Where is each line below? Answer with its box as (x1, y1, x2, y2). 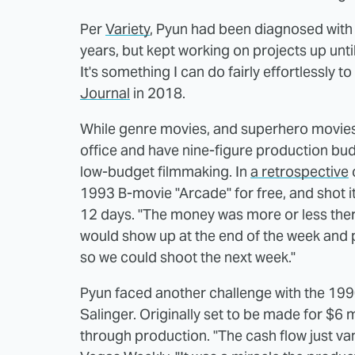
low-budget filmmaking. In (80, 162, 250, 181)
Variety (105, 19, 150, 38)
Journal (80, 83, 130, 102)
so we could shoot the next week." (80, 247, 296, 266)
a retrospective (250, 162, 349, 181)
